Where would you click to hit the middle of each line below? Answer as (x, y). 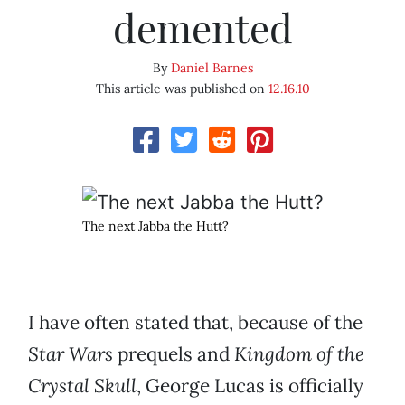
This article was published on (182, 89)
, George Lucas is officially (250, 386)
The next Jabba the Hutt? (155, 226)
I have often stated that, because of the (195, 323)
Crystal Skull (82, 386)
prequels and (174, 354)
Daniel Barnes (212, 68)
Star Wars (71, 354)
